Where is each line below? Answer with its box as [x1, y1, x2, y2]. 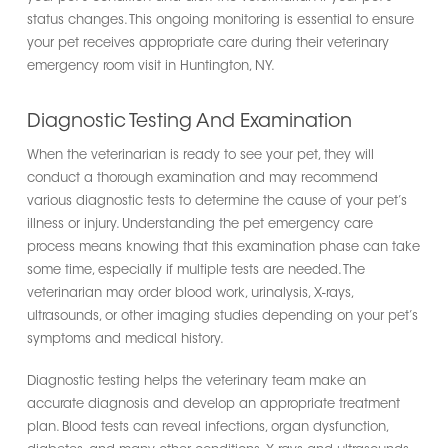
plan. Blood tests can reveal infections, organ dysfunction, [26, 421, 388, 434]
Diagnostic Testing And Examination [26, 112, 352, 132]
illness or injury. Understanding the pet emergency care [26, 217, 373, 231]
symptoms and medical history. [26, 332, 224, 346]
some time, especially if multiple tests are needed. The [26, 263, 365, 277]
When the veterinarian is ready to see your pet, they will [26, 148, 374, 162]
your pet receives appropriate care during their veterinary [26, 37, 389, 50]
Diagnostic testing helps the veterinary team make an [26, 375, 366, 388]
